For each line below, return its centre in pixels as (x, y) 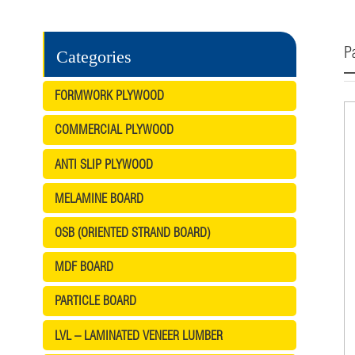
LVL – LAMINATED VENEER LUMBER (138, 335)
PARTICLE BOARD (95, 301)
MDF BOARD (84, 267)
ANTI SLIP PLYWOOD (103, 164)
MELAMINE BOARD (99, 198)
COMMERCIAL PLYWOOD (114, 130)
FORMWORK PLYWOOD (109, 95)
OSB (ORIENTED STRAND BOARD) (132, 232)
